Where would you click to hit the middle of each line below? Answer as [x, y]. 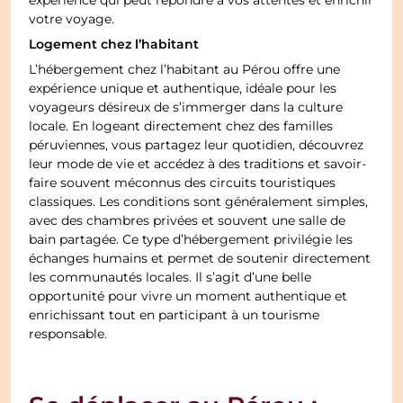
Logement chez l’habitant [114, 45]
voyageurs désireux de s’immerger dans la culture [186, 108]
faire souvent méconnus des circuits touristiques [183, 184]
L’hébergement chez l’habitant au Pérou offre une [185, 71]
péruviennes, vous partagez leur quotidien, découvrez [197, 146]
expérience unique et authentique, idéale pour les [183, 90]
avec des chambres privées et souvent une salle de [188, 222]
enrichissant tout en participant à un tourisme [175, 316]
